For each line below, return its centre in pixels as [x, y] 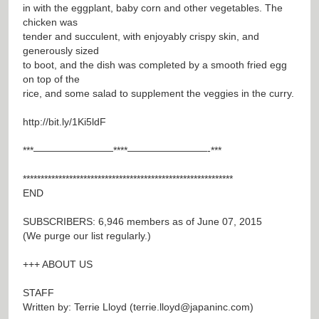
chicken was [50, 22]
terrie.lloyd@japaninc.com [192, 307]
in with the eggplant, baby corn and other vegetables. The [153, 7]
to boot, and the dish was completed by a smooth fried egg [155, 64]
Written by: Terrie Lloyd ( [78, 307]
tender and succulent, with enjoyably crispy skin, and [141, 36]
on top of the [51, 79]
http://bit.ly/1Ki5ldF [64, 121]
